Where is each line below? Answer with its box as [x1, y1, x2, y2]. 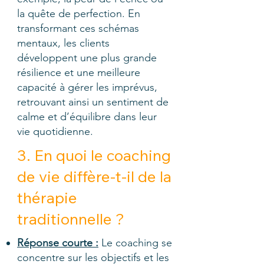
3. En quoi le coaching [17, 146, 171, 165]
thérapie [17, 188, 77, 207]
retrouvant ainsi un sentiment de [17, 95, 169, 108]
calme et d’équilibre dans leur [17, 110, 157, 123]
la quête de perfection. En [17, 7, 140, 20]
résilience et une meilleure [17, 66, 140, 79]
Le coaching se [98, 236, 172, 249]
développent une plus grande [17, 51, 157, 64]
